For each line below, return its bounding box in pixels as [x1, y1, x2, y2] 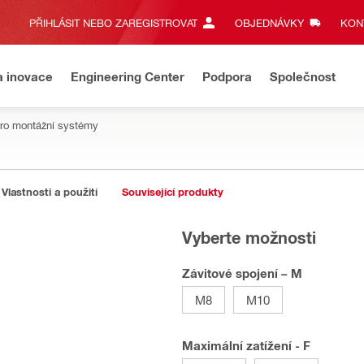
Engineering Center [71, 68, 184, 84]
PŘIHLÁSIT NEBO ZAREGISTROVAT [29, 16, 197, 28]
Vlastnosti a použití [2, 185, 97, 198]
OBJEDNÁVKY [234, 16, 304, 28]
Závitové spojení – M [182, 266, 302, 280]
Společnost [270, 68, 336, 84]
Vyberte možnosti [182, 227, 316, 247]
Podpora [202, 68, 252, 84]
